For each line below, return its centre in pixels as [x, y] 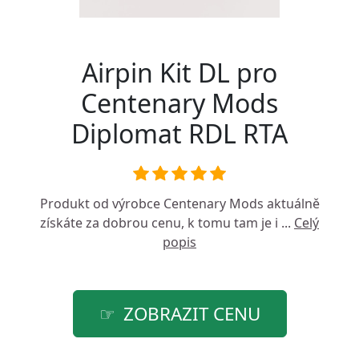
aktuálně [291, 204]
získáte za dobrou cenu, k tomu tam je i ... [167, 223]
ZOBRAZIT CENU [192, 314]
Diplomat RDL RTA [179, 133]
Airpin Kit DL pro [179, 73]
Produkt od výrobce [101, 204]
